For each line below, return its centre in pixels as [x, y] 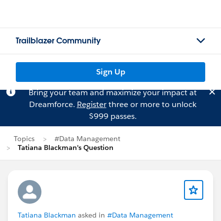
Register [92, 104]
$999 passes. [112, 116]
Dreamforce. [53, 104]
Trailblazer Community [58, 41]
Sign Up [110, 72]
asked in [92, 215]
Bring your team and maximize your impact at [112, 92]
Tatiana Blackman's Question [66, 147]
